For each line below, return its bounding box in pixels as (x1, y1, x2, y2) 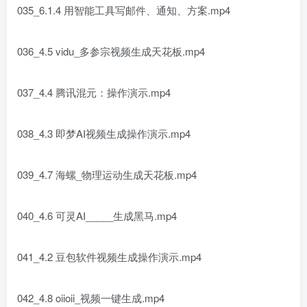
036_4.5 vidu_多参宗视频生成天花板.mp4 (17, 44, 205, 58)
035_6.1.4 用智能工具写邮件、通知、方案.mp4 (17, 3, 230, 17)
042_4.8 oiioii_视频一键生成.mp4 (17, 291, 164, 305)
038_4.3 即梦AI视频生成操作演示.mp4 (17, 126, 191, 140)
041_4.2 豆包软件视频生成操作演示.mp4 (17, 249, 201, 264)
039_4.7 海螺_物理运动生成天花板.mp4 (17, 167, 197, 182)
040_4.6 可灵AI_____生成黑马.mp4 (17, 208, 177, 223)
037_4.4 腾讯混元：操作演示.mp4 (17, 85, 171, 99)
